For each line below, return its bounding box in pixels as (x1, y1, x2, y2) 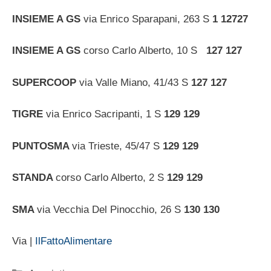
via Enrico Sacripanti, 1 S (46, 108, 164, 120)
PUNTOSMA (12, 140, 72, 152)
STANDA (12, 172, 56, 184)
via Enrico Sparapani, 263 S (83, 13, 212, 25)
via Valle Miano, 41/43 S (79, 76, 191, 88)
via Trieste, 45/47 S (72, 140, 163, 152)
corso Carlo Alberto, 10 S (83, 45, 203, 57)
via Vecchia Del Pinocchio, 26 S (37, 203, 184, 215)
